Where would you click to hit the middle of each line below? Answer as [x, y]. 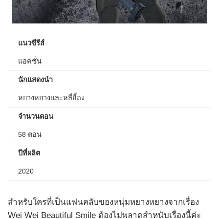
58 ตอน [30, 134]
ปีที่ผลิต [29, 153]
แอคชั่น [30, 61]
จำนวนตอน [36, 116]
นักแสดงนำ [35, 79]
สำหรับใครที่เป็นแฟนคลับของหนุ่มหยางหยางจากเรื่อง [103, 202]
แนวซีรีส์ [32, 43]
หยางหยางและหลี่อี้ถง [51, 98]
